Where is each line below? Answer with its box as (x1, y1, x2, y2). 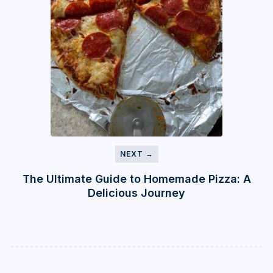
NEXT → (119, 149, 154, 158)
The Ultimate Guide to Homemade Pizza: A (22, 172, 251, 185)
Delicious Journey (88, 186, 185, 199)
